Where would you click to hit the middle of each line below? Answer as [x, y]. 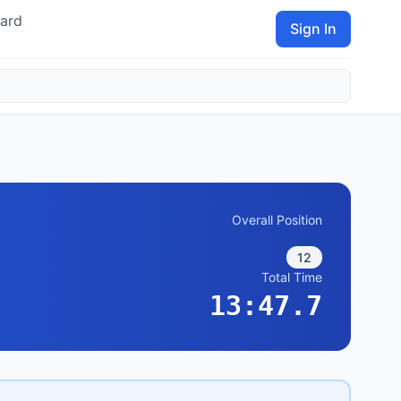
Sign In [313, 28]
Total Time [292, 277]
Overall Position [277, 220]
